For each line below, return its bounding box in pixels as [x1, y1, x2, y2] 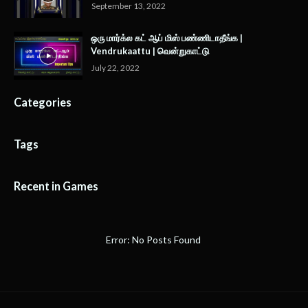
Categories [14, 96, 71, 109]
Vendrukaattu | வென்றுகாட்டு [91, 45, 209, 57]
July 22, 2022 [91, 63, 140, 74]
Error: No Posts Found [105, 234, 203, 246]
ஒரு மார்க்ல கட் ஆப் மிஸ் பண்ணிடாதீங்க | [91, 32, 243, 44]
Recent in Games [14, 179, 98, 193]
